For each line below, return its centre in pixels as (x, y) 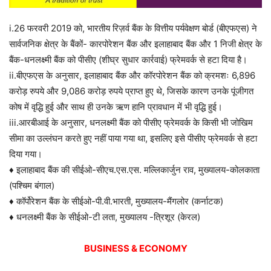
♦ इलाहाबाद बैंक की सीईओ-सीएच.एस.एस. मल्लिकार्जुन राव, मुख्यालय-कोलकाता (134, 170)
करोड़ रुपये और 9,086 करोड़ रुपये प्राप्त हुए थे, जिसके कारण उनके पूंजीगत (131, 91)
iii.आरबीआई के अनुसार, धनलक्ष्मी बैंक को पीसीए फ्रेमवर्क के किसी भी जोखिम (131, 123)
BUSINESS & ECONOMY (135, 249)
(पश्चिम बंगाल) (32, 186)
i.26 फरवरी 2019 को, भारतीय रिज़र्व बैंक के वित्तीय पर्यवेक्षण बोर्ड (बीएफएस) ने (133, 28)
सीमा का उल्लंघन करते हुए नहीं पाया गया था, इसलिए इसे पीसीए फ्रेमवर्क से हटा (133, 139)
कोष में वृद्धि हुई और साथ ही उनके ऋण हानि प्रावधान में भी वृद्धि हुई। (116, 107)
